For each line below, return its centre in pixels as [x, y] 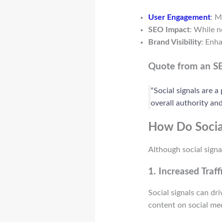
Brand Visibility [174, 42]
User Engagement [179, 17]
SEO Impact [169, 29]
